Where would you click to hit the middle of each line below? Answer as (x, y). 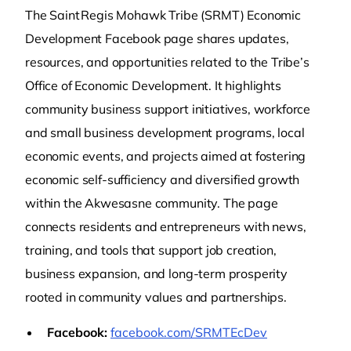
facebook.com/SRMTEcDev (189, 332)
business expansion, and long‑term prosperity (156, 273)
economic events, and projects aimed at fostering (166, 156)
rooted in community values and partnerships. (156, 297)
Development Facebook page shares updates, (157, 38)
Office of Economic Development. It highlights (153, 85)
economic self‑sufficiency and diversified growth (163, 179)
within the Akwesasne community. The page (152, 203)
